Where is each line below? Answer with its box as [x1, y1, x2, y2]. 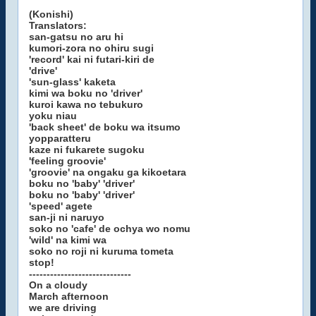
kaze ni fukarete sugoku [29, 144, 145, 155]
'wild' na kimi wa [29, 234, 107, 245]
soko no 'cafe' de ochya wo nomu [29, 223, 190, 234]
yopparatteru [29, 133, 91, 144]
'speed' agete [29, 200, 92, 212]
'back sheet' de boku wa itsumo [29, 121, 181, 133]
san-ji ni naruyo [29, 212, 104, 223]
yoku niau [29, 110, 77, 121]
